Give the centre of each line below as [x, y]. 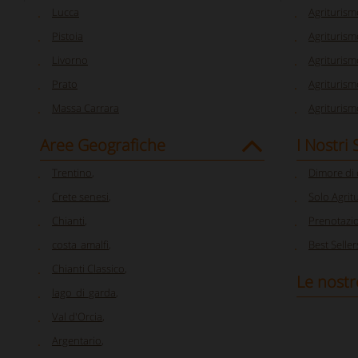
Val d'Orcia [77, 316]
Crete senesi [80, 197]
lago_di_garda [84, 292]
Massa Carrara [86, 108]
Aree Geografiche [103, 145]
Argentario [77, 340]
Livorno [70, 60]
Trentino [72, 173]
